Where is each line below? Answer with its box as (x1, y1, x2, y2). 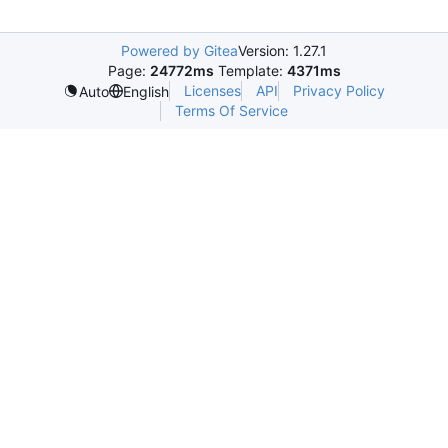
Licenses (184, 82, 241, 99)
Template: (213, 62, 287, 79)
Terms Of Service (175, 102, 288, 119)
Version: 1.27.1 (238, 42, 327, 59)
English (123, 82, 169, 100)
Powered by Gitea (121, 42, 238, 59)
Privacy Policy (293, 82, 385, 99)
